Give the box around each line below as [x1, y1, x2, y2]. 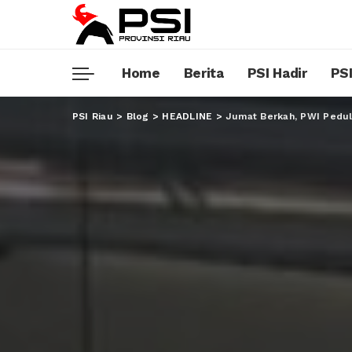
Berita [183, 64, 224, 81]
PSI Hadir [247, 64, 307, 81]
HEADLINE [162, 110, 213, 122]
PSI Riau [72, 110, 113, 122]
